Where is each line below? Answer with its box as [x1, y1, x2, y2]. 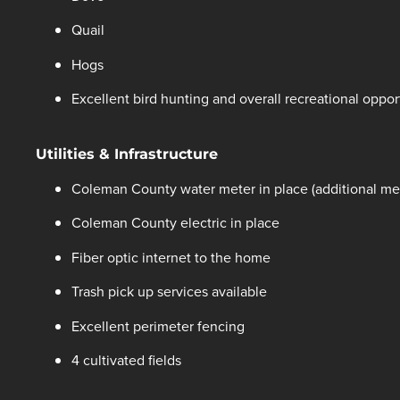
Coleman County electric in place [71, 212, 279, 233]
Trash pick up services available [71, 281, 267, 302]
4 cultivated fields [71, 349, 181, 370]
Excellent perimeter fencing [71, 315, 245, 336]
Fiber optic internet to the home [71, 246, 271, 267]
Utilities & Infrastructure [36, 145, 218, 162]
